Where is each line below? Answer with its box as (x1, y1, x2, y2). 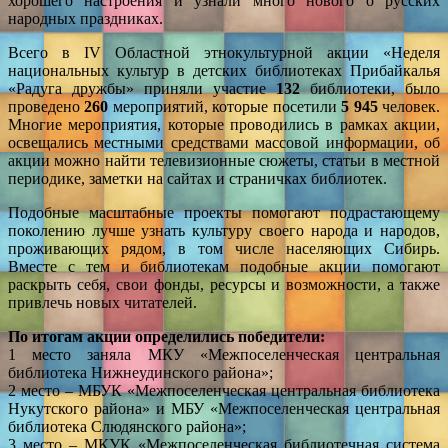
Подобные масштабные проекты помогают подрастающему (8, 203, 440, 221)
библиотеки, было (300, 79, 440, 97)
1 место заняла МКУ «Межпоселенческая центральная (8, 345, 440, 363)
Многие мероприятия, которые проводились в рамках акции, (8, 115, 440, 133)
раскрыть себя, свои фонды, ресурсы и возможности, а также (8, 275, 440, 293)
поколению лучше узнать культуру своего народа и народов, (8, 221, 440, 239)
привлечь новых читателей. (8, 293, 197, 311)
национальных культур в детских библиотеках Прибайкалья (8, 61, 440, 79)
